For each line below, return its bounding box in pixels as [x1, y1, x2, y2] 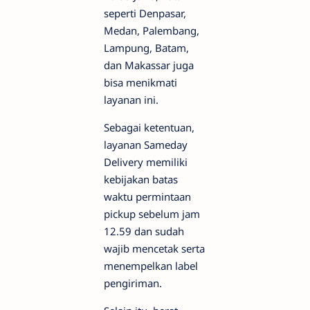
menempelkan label [104, 258, 198, 273]
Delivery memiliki [104, 154, 188, 169]
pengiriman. [104, 275, 162, 290]
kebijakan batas [104, 172, 178, 186]
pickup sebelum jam [104, 206, 200, 221]
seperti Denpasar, [104, 6, 186, 20]
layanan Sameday [104, 137, 188, 152]
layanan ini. [104, 92, 158, 107]
